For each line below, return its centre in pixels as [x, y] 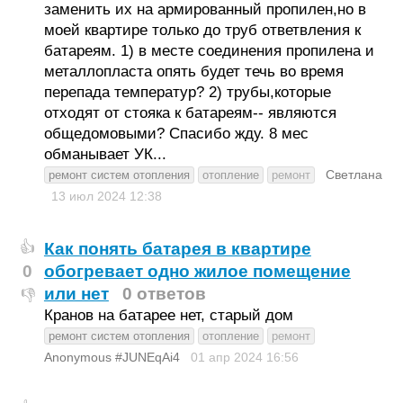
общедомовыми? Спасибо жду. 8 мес [176, 134]
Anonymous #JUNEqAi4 [112, 357]
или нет [76, 294]
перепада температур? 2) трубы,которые [187, 92]
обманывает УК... [105, 154]
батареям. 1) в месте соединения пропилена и [209, 51]
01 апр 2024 [228, 357]
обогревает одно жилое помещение [197, 271]
